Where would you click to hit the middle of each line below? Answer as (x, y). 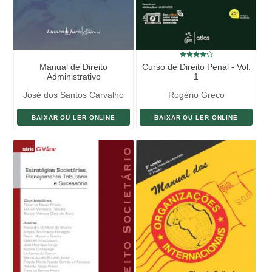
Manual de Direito (73, 66)
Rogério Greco (196, 94)
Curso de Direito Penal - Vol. (196, 66)
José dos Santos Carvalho (73, 94)
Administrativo (73, 76)
